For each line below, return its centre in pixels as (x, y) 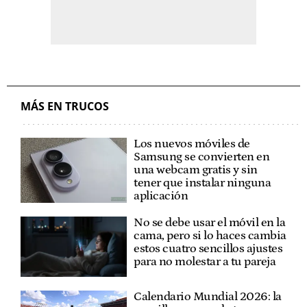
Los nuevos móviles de (192, 144)
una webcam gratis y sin (196, 170)
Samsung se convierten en (202, 157)
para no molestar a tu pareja (205, 262)
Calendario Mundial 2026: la (208, 296)
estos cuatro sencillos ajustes (208, 249)
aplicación (161, 196)
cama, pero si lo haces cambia (210, 236)
